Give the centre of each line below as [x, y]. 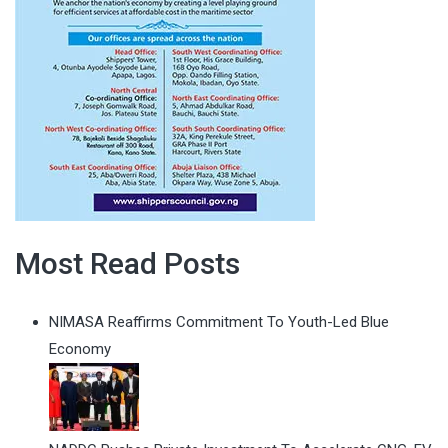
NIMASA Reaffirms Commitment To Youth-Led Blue [219, 322]
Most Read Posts [127, 264]
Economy [80, 349]
